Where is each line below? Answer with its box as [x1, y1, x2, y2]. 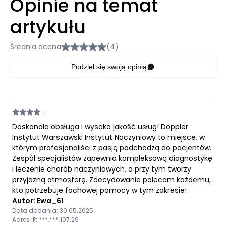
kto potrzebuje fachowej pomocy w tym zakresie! [12, 185, 187, 195]
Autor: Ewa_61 [12, 195, 64, 206]
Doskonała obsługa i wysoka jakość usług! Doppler [12, 121, 188, 132]
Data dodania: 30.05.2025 [12, 206, 93, 215]
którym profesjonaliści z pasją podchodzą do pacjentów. [12, 142, 211, 153]
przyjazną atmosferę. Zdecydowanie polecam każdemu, [12, 174, 211, 185]
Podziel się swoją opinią [71, 62, 147, 71]
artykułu [10, 14, 86, 40]
